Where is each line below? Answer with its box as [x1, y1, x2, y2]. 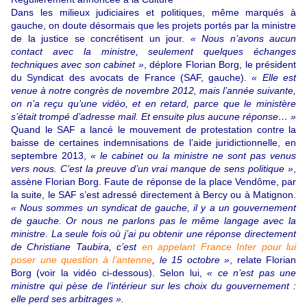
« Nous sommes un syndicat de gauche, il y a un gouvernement [11, 202, 296, 214]
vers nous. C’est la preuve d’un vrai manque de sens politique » [11, 163, 293, 175]
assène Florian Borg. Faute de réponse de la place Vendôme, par [11, 176, 296, 188]
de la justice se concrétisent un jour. [11, 33, 191, 45]
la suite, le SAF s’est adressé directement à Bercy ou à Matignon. [11, 189, 296, 201]
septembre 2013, [11, 150, 90, 162]
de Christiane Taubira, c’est [11, 241, 142, 253]
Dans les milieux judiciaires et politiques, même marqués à [11, 7, 296, 19]
